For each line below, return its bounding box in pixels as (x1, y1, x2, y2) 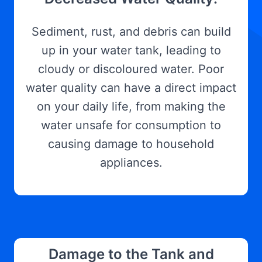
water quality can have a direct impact (26, 81, 236, 95)
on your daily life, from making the (36, 99, 226, 113)
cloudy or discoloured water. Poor (38, 62, 224, 76)
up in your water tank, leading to (41, 43, 221, 57)
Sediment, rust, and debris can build (31, 25, 231, 39)
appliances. (99, 156, 163, 170)
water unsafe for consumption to (41, 118, 221, 132)
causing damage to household (48, 137, 214, 151)
